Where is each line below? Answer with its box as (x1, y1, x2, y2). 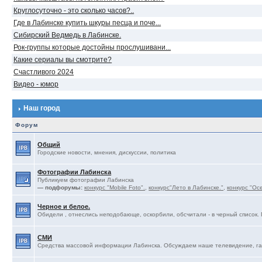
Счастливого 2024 (13, 68, 74, 76)
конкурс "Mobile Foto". (84, 184, 146, 191)
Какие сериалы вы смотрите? (13, 56, 112, 64)
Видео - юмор (13, 80, 59, 88)
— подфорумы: (37, 184, 83, 191)
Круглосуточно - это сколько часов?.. (13, 6, 135, 15)
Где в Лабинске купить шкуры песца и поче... (13, 19, 161, 27)
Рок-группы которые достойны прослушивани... (13, 43, 171, 51)
